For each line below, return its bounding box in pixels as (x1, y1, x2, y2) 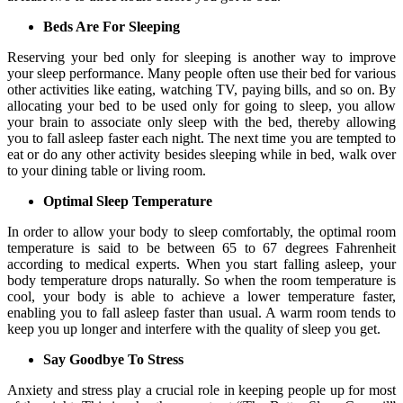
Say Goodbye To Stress (43, 352, 184, 368)
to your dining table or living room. (7, 163, 206, 179)
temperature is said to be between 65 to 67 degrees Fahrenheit (7, 240, 396, 256)
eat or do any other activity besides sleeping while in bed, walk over (7, 147, 396, 163)
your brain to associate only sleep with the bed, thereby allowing (7, 114, 396, 130)
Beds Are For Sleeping (43, 19, 180, 35)
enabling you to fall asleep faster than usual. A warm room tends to (7, 305, 396, 321)
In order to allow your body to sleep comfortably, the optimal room (7, 224, 396, 240)
